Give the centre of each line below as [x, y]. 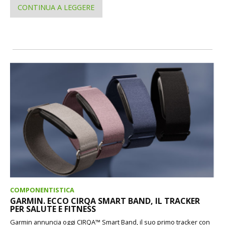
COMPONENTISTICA [42, 190]
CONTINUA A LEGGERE [56, 7]
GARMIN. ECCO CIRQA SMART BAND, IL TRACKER [105, 201]
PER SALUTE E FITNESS [53, 209]
